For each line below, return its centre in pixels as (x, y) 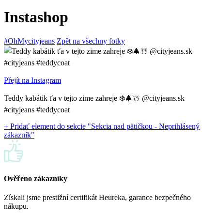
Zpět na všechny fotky (91, 41)
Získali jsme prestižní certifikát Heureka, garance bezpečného (97, 198)
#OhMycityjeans (29, 41)
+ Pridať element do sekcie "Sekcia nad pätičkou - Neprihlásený (102, 126)
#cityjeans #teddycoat (37, 109)
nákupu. (16, 206)
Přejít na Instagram (32, 80)
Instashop (36, 17)
